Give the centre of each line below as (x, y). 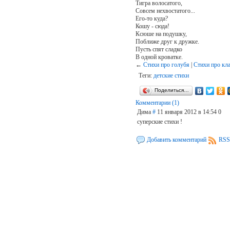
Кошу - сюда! (152, 26)
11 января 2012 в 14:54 (187, 112)
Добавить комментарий (176, 139)
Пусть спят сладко (159, 49)
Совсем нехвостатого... (165, 11)
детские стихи (171, 75)
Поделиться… (171, 90)
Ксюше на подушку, (161, 34)
